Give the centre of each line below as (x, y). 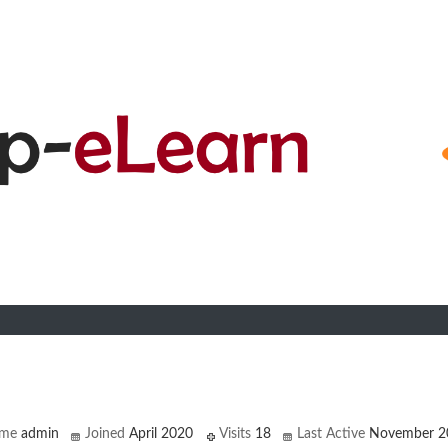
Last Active (331, 433)
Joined (105, 433)
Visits (235, 433)
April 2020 (161, 433)
